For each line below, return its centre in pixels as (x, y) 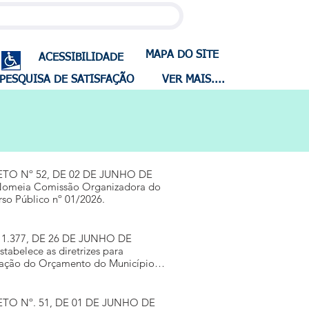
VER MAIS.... (193, 80)
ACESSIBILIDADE (81, 58)
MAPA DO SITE (182, 55)
